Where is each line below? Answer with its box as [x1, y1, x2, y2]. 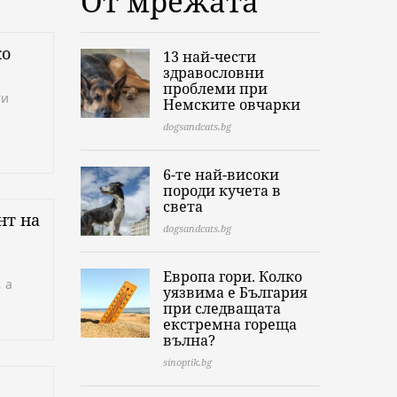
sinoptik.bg [163, 355, 212, 370]
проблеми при [163, 79, 268, 99]
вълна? [163, 331, 215, 351]
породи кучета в [163, 181, 281, 201]
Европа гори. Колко [163, 267, 302, 287]
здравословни [163, 63, 264, 83]
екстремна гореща [163, 315, 297, 335]
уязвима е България [163, 283, 307, 303]
